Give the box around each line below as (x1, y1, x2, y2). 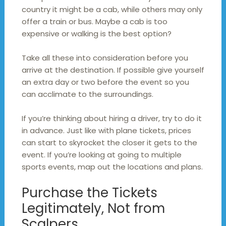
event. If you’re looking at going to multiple (21, 149, 182, 160)
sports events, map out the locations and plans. (21, 161, 203, 173)
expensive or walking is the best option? (21, 28, 172, 39)
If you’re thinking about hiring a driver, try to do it (21, 113, 202, 124)
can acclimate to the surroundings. (21, 89, 153, 100)
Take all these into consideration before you (21, 52, 188, 64)
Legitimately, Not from (21, 199, 165, 218)
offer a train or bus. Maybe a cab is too (21, 16, 167, 27)
